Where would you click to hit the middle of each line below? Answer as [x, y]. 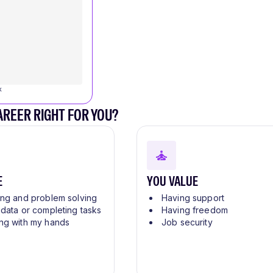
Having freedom [195, 210]
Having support [193, 198]
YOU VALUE [173, 181]
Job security [187, 222]
